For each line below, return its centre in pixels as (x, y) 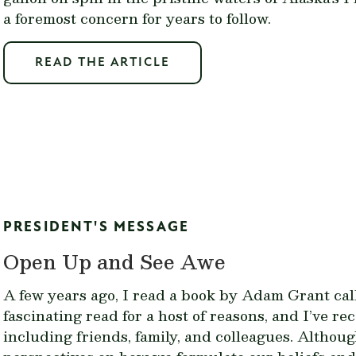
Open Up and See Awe (114, 261)
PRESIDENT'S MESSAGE (97, 227)
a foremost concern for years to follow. (137, 18)
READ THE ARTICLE (103, 63)
